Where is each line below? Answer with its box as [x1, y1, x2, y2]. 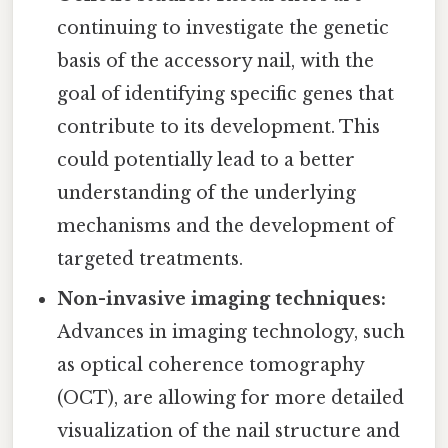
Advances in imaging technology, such [57, 321, 406, 344]
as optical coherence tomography [57, 354, 365, 377]
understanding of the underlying [57, 182, 357, 205]
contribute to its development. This [57, 116, 381, 139]
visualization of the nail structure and [57, 420, 401, 443]
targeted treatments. [57, 248, 244, 271]
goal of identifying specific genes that [57, 83, 395, 106]
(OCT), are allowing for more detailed [57, 387, 405, 410]
